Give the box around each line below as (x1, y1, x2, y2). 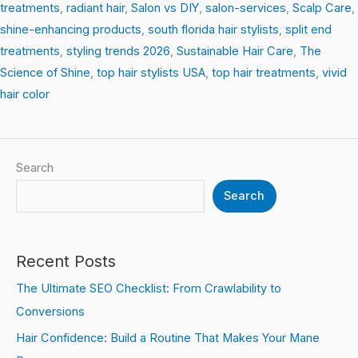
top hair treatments (212, 65, 316, 80)
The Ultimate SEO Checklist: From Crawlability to (16, 281, 281, 296)
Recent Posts (16, 252, 116, 272)
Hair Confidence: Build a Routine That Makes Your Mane (16, 330, 320, 345)
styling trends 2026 (66, 43, 170, 58)
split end (285, 22, 332, 37)
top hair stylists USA (97, 65, 205, 80)
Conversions (16, 304, 85, 320)
